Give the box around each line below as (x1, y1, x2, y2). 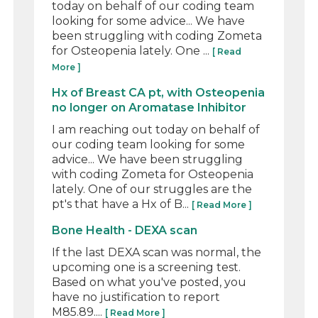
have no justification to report (52, 290, 221, 304)
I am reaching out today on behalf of (52, 122, 261, 136)
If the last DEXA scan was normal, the (52, 245, 262, 259)
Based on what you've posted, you (52, 275, 247, 289)
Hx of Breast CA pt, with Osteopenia (52, 85, 265, 99)
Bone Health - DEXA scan (52, 223, 198, 237)
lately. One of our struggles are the (52, 182, 253, 196)
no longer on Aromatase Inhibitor (52, 100, 247, 114)
